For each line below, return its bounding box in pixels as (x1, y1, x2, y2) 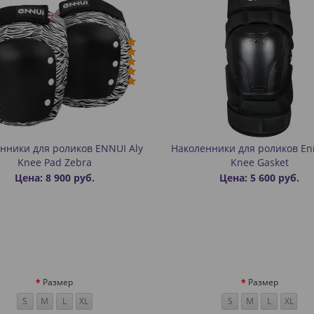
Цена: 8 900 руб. (14, 171, 95, 184)
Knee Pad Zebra (17, 156, 92, 169)
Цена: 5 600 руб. (219, 171, 300, 184)
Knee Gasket (230, 156, 289, 169)
